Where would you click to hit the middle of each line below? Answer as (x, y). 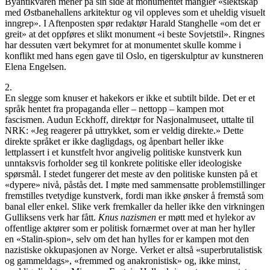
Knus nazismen (127, 217)
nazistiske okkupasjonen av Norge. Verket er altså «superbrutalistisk (133, 250)
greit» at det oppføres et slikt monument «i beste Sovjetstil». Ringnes (135, 34)
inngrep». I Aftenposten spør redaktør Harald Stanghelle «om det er (133, 23)
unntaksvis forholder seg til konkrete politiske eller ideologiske (123, 163)
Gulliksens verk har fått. (52, 217)
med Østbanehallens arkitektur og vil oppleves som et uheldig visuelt (135, 12)
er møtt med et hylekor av (206, 217)
